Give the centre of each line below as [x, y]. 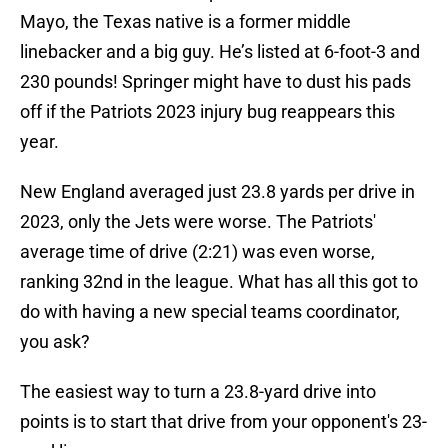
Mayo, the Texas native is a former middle [185, 22]
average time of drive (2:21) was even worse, [197, 252]
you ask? [55, 342]
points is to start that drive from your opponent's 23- [223, 422]
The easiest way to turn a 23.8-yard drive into [198, 392]
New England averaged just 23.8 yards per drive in [217, 192]
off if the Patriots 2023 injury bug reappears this [207, 112]
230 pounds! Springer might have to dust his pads [215, 82]
